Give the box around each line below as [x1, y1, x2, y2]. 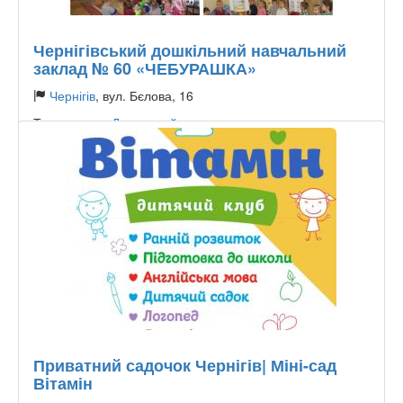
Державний [112, 113, 177, 131]
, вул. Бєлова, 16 [95, 86, 193, 104]
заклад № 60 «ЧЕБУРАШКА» [33, 57, 256, 80]
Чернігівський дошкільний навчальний [33, 39, 346, 62]
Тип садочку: [33, 113, 112, 131]
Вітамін [33, 372, 93, 395]
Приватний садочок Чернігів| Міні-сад [33, 354, 336, 377]
